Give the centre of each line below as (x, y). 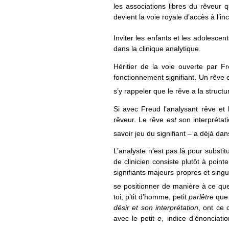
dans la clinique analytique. (157, 49)
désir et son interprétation (156, 208)
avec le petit (136, 219)
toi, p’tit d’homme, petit (151, 197)
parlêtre (201, 197)
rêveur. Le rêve (140, 119)
